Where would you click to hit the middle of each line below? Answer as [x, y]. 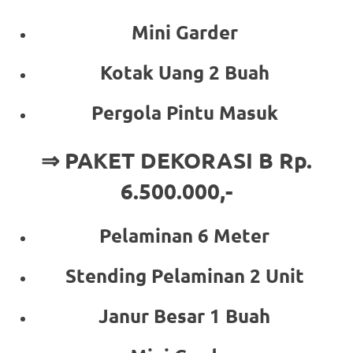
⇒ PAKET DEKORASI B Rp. [176, 159]
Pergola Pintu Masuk [184, 112]
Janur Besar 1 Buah [184, 315]
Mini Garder [184, 32]
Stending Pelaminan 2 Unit [184, 275]
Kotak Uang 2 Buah [184, 72]
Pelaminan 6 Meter [184, 235]
